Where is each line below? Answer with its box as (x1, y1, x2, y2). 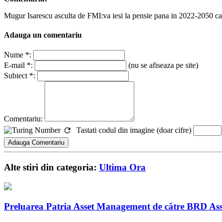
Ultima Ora (99, 162, 146, 172)
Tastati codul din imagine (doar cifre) (76, 126, 191, 135)
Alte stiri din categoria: (4, 162, 99, 172)
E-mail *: (4, 61, 33, 70)
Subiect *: (4, 71, 35, 80)
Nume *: (4, 51, 31, 59)
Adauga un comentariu (4, 30, 82, 39)
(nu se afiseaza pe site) (126, 61, 198, 70)
